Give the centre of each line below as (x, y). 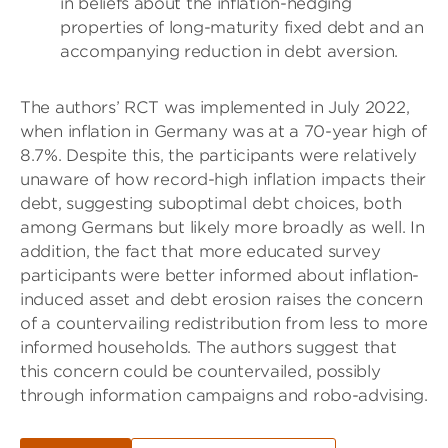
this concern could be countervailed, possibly (200, 372)
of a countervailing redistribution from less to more (224, 324)
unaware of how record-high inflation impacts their (223, 180)
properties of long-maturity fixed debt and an (242, 28)
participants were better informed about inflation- (220, 276)
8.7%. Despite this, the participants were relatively (218, 156)
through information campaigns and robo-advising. (224, 396)
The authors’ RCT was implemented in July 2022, (215, 108)
